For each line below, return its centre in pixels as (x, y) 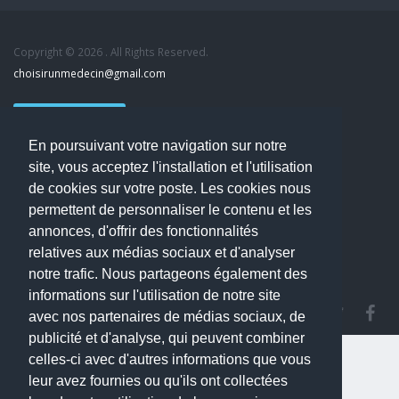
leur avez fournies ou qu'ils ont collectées (158, 381)
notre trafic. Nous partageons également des (168, 274)
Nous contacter (69, 114)
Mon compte (45, 202)
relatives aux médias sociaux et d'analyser (162, 253)
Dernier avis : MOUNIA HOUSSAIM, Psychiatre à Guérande (157, 224)
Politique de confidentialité (81, 266)
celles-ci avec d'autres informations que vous (170, 360)
